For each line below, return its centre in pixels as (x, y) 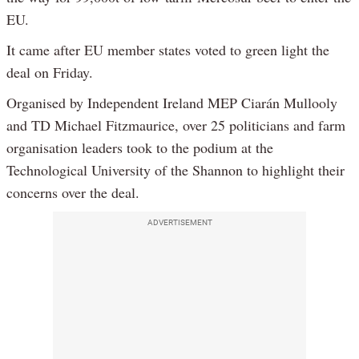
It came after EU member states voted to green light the (168, 49)
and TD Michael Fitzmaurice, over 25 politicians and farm (176, 125)
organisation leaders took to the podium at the (140, 147)
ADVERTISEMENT (179, 222)
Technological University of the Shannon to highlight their (175, 169)
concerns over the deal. (73, 192)
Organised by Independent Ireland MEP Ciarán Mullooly (172, 102)
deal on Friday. (50, 72)
